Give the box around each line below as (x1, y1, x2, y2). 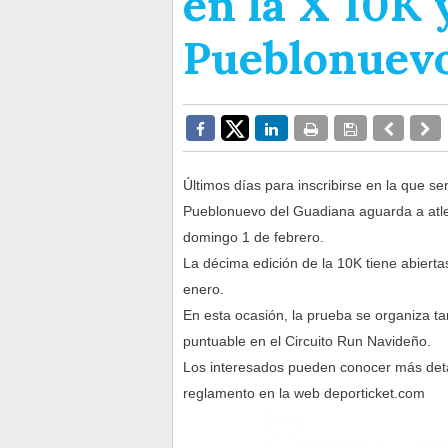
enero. (183, 281, 224, 298)
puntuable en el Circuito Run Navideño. (183, 333, 431, 350)
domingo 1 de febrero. (183, 229, 324, 246)
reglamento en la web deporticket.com (183, 385, 425, 402)
